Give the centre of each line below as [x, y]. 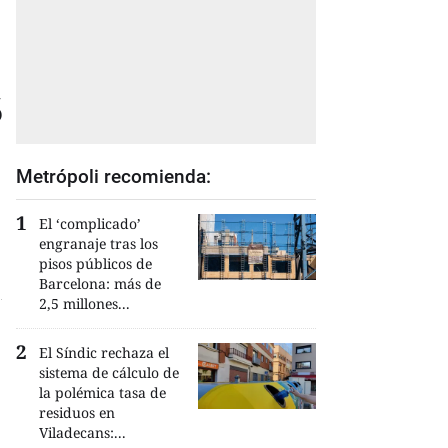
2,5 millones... [84, 303]
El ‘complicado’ [90, 223]
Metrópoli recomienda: [113, 176]
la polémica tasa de [102, 392]
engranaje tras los [98, 243]
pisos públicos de [95, 263]
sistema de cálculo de [109, 372]
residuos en [77, 412]
